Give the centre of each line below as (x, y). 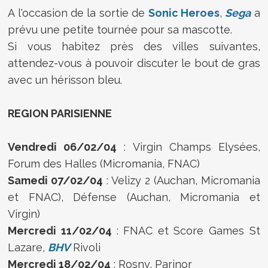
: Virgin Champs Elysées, (188, 147)
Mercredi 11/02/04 (62, 230)
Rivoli (86, 247)
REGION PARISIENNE (60, 113)
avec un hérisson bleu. (65, 80)
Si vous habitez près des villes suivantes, (134, 46)
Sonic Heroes (184, 13)
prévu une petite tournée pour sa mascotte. (120, 29)
